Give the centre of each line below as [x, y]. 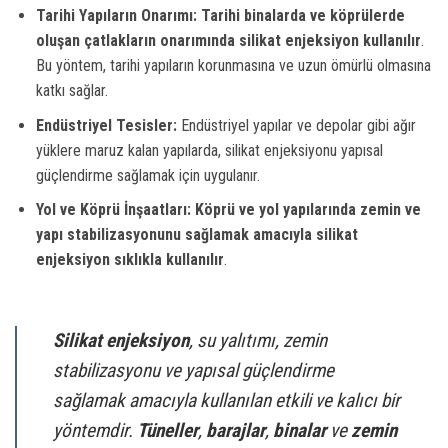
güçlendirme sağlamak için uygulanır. [147, 175]
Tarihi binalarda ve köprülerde [302, 16]
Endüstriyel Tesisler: [106, 125]
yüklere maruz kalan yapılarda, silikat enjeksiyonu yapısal [209, 150]
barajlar [235, 431]
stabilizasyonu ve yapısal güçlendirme [193, 371]
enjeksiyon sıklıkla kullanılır [129, 260]
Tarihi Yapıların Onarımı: [116, 16]
